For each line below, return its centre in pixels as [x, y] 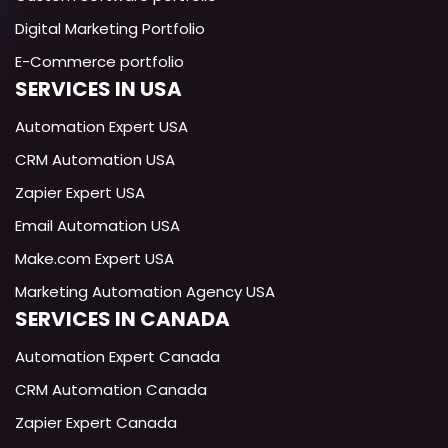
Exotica [138, 110]
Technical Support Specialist [184, 132]
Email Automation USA [97, 225]
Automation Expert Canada [117, 356]
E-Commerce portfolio [99, 61]
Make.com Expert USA [94, 258]
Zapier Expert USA [80, 192]
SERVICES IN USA [98, 89]
